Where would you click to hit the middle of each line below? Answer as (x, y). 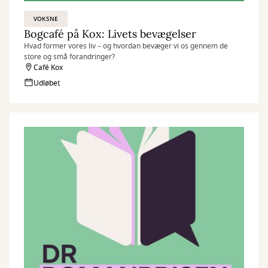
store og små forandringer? (69, 57)
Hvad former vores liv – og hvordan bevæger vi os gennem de (126, 46)
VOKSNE (46, 19)
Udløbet (47, 83)
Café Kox (48, 68)
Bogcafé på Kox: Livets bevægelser (110, 34)
